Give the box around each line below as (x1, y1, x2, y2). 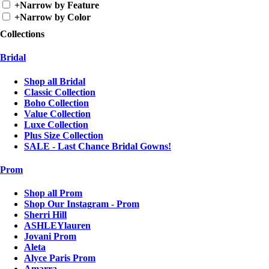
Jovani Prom (24, 231, 76, 242)
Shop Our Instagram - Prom (24, 199, 139, 210)
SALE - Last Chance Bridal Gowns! (24, 141, 171, 151)
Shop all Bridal (24, 76, 85, 86)
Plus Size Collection (24, 130, 103, 141)
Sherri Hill (24, 210, 67, 220)
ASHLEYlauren (24, 220, 91, 231)
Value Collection (24, 108, 91, 119)
